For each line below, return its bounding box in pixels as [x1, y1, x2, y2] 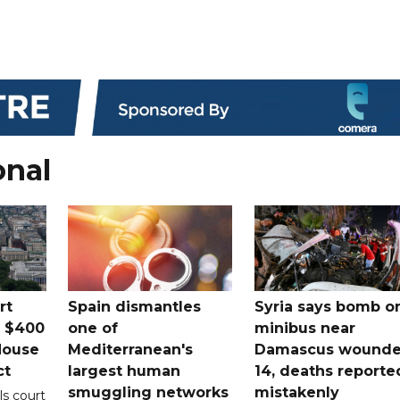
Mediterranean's [68, 341, 194, 359]
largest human [68, 362, 181, 380]
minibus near [254, 320, 355, 337]
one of [68, 320, 119, 337]
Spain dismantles [68, 298, 202, 316]
